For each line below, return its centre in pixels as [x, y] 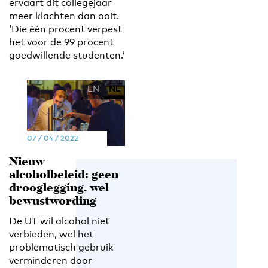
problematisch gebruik [61, 247]
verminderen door [51, 260]
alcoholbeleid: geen [64, 175]
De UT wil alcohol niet [59, 221]
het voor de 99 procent [61, 42]
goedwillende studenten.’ [67, 56]
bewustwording [53, 202]
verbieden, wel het [51, 234]
